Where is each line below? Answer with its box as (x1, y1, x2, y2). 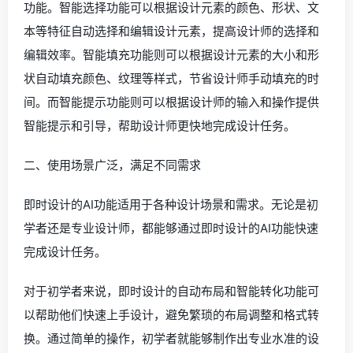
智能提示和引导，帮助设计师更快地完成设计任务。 (24, 118, 295, 134)
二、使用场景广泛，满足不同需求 (24, 158, 201, 173)
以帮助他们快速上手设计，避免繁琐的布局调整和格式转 (24, 307, 319, 323)
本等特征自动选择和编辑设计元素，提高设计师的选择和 (24, 24, 319, 39)
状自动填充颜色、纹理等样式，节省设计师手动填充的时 (24, 71, 319, 87)
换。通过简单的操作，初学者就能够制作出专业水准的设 (24, 331, 319, 347)
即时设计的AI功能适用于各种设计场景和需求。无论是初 (24, 197, 318, 213)
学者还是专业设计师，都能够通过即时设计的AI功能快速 (24, 221, 318, 236)
